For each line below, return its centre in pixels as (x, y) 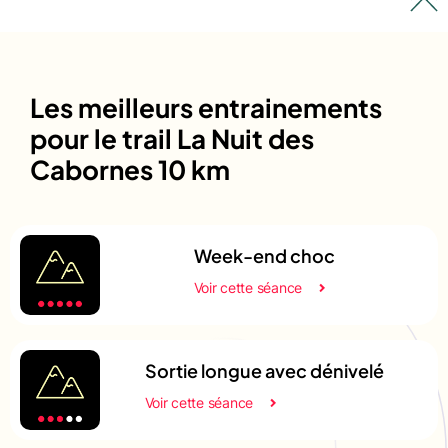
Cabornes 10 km (130, 169)
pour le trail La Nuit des (172, 138)
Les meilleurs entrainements (206, 107)
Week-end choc (264, 255)
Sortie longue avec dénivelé (264, 370)
